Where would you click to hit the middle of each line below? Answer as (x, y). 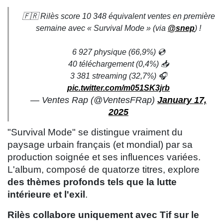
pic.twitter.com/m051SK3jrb (118, 88)
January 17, (182, 100)
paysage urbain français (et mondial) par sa (100, 145)
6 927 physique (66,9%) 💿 (118, 52)
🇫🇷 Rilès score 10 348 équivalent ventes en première (118, 16)
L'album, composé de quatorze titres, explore (104, 170)
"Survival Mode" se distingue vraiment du (95, 132)
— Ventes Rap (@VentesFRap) (94, 100)
